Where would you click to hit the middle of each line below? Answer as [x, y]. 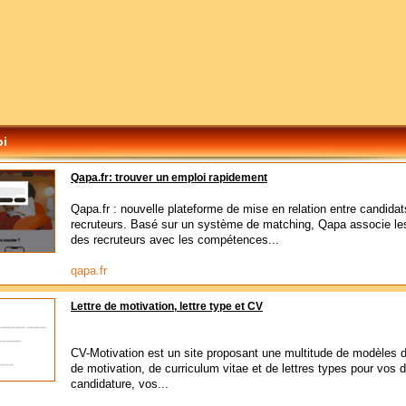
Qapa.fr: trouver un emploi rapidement [169, 178]
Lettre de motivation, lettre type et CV [167, 306]
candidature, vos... [120, 384]
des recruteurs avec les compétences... [175, 240]
